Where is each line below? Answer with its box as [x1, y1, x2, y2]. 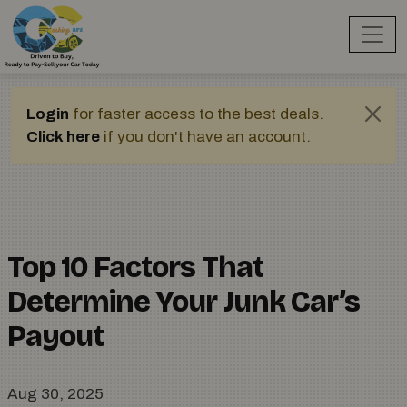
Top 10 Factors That [7, 250, 263, 285]
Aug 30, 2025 [7, 385, 104, 402]
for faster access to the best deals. [69, 105, 323, 123]
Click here [26, 128, 100, 145]
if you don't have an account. [100, 128, 311, 145]
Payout [7, 319, 104, 354]
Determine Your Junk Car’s [7, 284, 360, 320]
